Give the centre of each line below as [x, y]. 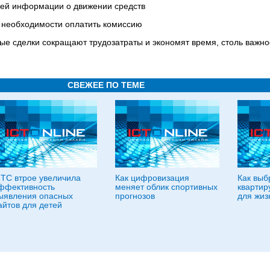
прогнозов [135, 196]
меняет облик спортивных [166, 187]
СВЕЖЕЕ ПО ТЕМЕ [106, 85]
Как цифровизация [152, 178]
